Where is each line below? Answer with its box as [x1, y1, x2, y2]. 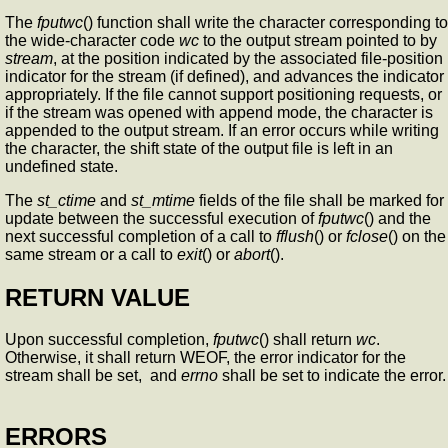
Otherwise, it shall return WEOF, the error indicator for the [5, 349, 406, 367]
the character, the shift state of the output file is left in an [5, 139, 393, 157]
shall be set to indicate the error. [218, 367, 446, 385]
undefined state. [5, 157, 118, 175]
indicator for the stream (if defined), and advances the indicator [5, 67, 444, 85]
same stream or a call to [5, 245, 177, 263]
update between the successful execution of [5, 209, 318, 227]
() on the [388, 227, 446, 245]
